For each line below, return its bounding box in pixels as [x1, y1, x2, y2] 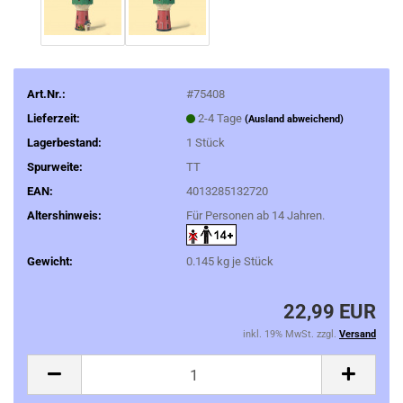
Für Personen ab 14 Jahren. [185, 208, 325, 222]
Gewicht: [27, 254, 73, 268]
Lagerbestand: [27, 135, 102, 149]
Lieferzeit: [27, 111, 80, 125]
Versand [339, 328, 376, 340]
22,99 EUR [283, 300, 376, 323]
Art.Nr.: [27, 86, 66, 101]
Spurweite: [27, 159, 83, 174]
